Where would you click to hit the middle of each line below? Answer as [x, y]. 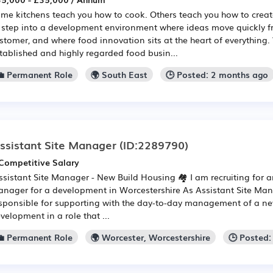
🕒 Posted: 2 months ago [217, 75]
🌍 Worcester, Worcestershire [151, 237]
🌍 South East [119, 75]
